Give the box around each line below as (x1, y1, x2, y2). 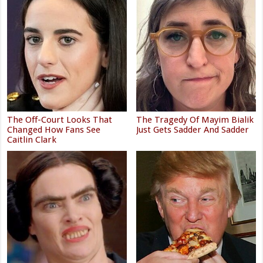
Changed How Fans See (7, 124, 101, 136)
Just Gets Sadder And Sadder (136, 124, 249, 136)
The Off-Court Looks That (7, 114, 113, 126)
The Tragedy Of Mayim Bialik (136, 114, 254, 126)
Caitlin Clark (7, 134, 57, 146)
